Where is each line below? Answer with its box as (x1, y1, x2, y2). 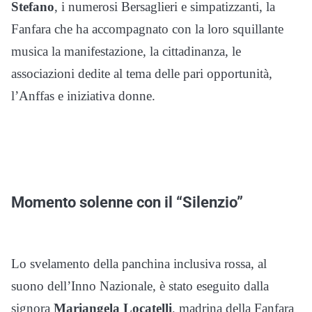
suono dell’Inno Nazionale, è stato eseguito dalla (11, 279, 269, 294)
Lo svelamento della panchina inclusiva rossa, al (11, 256, 267, 272)
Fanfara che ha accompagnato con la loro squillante (11, 22, 283, 37)
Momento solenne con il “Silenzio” (11, 193, 243, 212)
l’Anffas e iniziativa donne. (11, 88, 155, 104)
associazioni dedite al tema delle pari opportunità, (11, 66, 272, 81)
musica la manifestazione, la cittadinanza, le (11, 44, 241, 59)
